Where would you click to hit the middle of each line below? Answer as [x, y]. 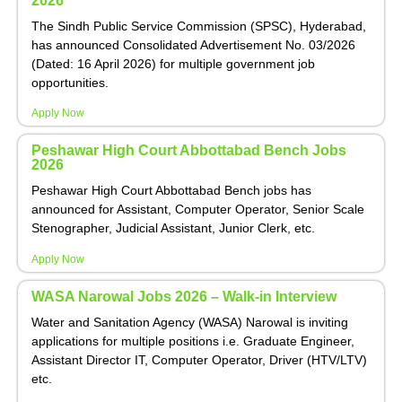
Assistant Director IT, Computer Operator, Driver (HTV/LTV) [199, 359]
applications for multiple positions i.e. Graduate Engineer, [193, 341]
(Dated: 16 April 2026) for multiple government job [173, 63]
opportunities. [70, 82]
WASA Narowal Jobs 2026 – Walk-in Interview [184, 296]
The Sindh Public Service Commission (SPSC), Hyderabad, [199, 26]
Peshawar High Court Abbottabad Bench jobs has [171, 191]
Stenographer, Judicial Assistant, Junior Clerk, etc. [173, 228]
